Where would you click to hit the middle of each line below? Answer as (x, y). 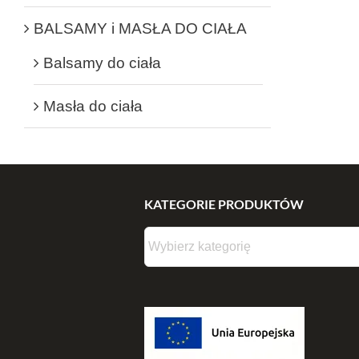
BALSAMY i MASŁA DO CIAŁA (140, 28)
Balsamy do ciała (102, 63)
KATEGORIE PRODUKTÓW (224, 204)
